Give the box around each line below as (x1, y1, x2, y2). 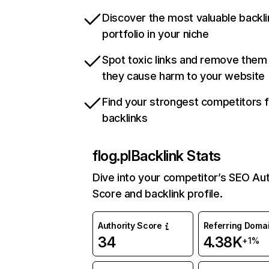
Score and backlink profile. (92, 187, 223, 201)
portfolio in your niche (102, 28, 209, 41)
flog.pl (92, 147, 131, 165)
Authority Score (98, 220, 162, 231)
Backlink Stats (130, 147, 221, 165)
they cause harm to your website (102, 70, 265, 83)
